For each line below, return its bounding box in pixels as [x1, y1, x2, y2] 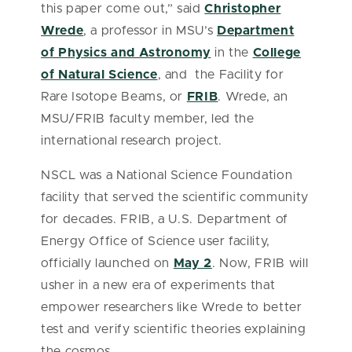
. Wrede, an [218, 90, 288, 104]
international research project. [41, 134, 226, 148]
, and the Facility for [157, 68, 284, 82]
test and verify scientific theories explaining [41, 323, 306, 336]
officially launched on [41, 257, 174, 270]
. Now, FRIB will [211, 257, 309, 270]
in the [211, 46, 253, 60]
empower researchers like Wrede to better [41, 301, 302, 314]
